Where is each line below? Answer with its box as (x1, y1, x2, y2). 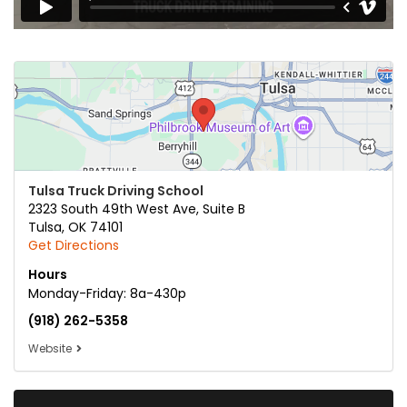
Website (28, 342, 72, 357)
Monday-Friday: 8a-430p (28, 284, 186, 303)
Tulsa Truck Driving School (28, 182, 203, 201)
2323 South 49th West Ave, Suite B (28, 200, 245, 219)
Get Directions (28, 236, 119, 255)
